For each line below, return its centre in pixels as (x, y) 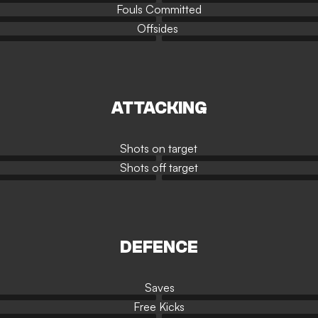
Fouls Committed (159, 9)
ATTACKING (159, 108)
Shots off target (159, 168)
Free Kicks (159, 307)
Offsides (157, 28)
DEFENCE (159, 247)
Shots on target (159, 148)
